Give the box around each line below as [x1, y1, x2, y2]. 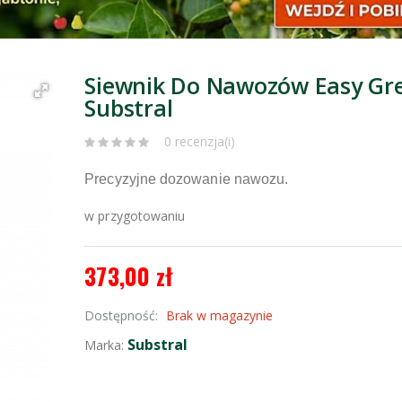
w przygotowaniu [84, 207, 186, 225]
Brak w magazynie [166, 307, 274, 325]
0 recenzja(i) [164, 133, 236, 151]
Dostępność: [84, 307, 162, 325]
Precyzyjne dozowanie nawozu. [84, 171, 289, 188]
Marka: [84, 336, 128, 354]
